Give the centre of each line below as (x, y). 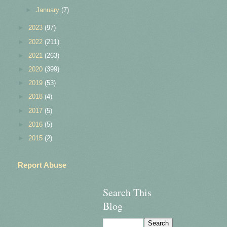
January (49, 10)
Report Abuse (42, 165)
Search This (127, 192)
